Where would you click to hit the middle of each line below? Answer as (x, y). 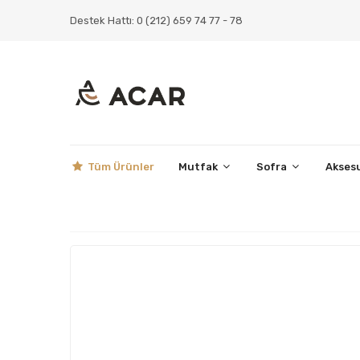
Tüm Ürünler (120, 167)
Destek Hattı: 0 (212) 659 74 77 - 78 (156, 20)
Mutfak (199, 167)
